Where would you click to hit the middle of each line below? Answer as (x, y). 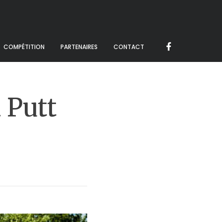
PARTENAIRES (79, 47)
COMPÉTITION (24, 47)
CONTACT (129, 47)
